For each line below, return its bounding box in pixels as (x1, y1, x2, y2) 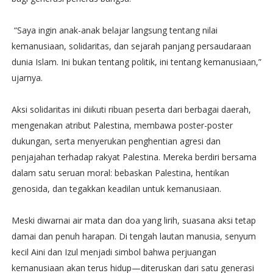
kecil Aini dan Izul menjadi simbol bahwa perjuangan (11, 246, 216, 258)
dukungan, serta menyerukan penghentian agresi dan (11, 135, 221, 147)
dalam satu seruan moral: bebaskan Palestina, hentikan (11, 166, 229, 179)
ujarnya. (11, 71, 43, 83)
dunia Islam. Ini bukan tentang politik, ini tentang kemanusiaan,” (11, 55, 261, 68)
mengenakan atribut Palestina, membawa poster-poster (11, 119, 233, 131)
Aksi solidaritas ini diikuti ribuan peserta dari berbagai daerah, (11, 103, 251, 115)
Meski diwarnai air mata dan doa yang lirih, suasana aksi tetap (11, 214, 256, 226)
